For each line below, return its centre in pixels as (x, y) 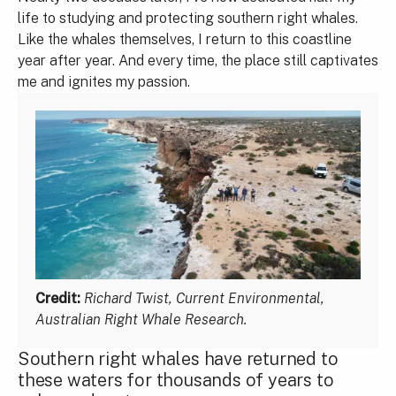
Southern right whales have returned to (178, 359)
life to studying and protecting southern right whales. (188, 18)
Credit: (58, 299)
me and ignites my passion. (104, 81)
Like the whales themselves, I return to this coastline (185, 39)
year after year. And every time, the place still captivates (198, 60)
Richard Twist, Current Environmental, (204, 299)
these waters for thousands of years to (176, 381)
